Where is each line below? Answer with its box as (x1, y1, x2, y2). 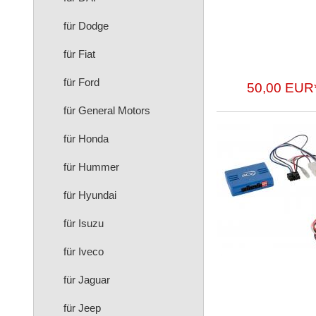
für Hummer (63, 161, 119, 173)
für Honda (63, 133, 109, 145)
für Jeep (63, 302, 101, 314)
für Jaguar (63, 274, 110, 286)
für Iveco (63, 245, 104, 257)
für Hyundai (63, 189, 116, 201)
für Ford (63, 76, 99, 88)
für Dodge (63, 20, 109, 32)
